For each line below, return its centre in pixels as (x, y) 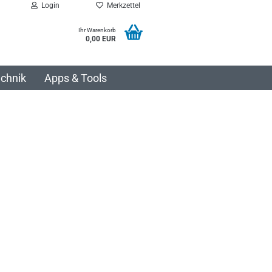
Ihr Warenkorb (97, 30)
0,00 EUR (101, 39)
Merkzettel (122, 5)
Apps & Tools (75, 78)
